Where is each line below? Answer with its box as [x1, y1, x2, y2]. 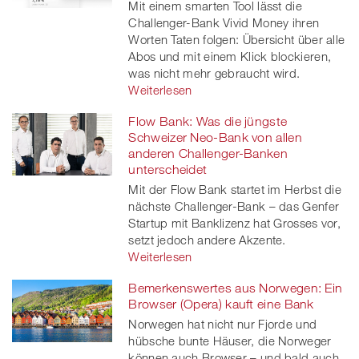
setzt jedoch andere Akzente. [128, 232, 286, 247]
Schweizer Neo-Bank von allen [128, 129, 302, 144]
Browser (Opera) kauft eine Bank [128, 296, 314, 311]
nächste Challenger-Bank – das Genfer [128, 198, 340, 213]
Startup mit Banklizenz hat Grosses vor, [128, 215, 341, 230]
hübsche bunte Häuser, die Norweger [128, 333, 332, 348]
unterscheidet [128, 161, 208, 176]
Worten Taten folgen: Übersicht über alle [128, 31, 345, 46]
